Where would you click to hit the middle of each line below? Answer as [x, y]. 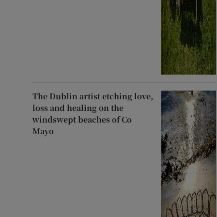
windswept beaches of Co [82, 119]
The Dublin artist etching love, [93, 96]
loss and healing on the [78, 108]
